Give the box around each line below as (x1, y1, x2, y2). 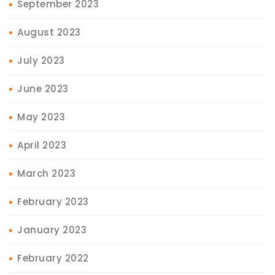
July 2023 (17, 53, 65, 67)
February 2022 (17, 251, 89, 265)
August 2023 (17, 25, 81, 39)
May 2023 (17, 110, 65, 123)
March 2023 (17, 166, 76, 180)
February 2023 (17, 195, 89, 208)
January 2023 (17, 223, 87, 236)
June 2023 (17, 82, 69, 95)
